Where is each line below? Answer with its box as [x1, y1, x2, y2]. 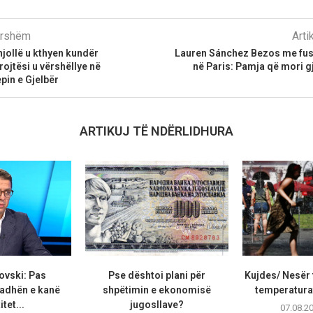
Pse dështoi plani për [108, 270, 205, 282]
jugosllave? [129, 299, 184, 311]
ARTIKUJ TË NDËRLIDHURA [79, 123, 233, 138]
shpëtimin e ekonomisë [102, 284, 211, 296]
